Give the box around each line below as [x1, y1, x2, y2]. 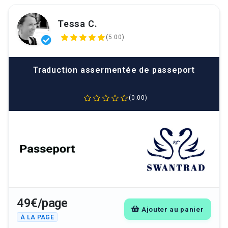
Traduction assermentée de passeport [33, 65, 195, 75]
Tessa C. [58, 18, 98, 29]
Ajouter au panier [141, 205, 204, 213]
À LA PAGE [20, 213, 54, 221]
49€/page [17, 196, 67, 211]
